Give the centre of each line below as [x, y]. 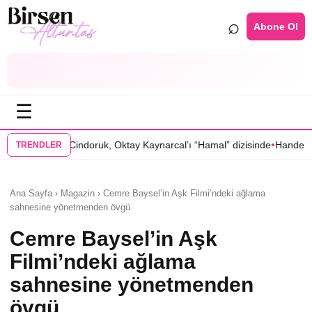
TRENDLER [39, 145]
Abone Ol [276, 26]
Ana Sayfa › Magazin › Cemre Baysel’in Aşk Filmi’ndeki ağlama [138, 193]
